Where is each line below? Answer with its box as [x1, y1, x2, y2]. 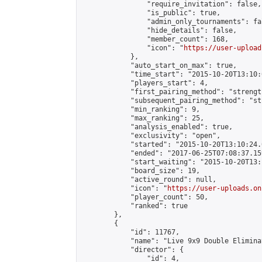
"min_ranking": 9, [81, 105, 200, 113]
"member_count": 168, [81, 35, 229, 43]
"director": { [81, 246, 184, 254]
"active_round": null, [81, 175, 216, 184]
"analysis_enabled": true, [81, 123, 233, 131]
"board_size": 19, [81, 167, 200, 175]
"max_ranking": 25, [81, 114, 204, 122]
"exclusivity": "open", [81, 132, 220, 140]
